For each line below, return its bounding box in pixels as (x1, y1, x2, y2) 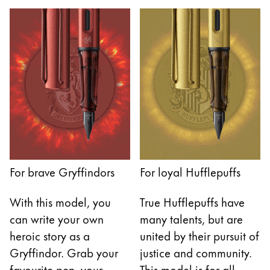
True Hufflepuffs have (140, 192, 245, 210)
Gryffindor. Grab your (10, 243, 118, 261)
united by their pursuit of (140, 226, 259, 244)
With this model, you (10, 192, 111, 210)
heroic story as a (10, 226, 90, 244)
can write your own (10, 209, 104, 227)
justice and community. (140, 243, 252, 261)
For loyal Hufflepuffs (140, 162, 243, 180)
